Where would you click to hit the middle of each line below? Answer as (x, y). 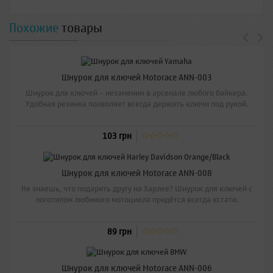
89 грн (119, 232)
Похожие (34, 28)
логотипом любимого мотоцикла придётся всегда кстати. (136, 199)
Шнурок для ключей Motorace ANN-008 (136, 173)
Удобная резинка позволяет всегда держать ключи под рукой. (136, 104)
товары (82, 28)
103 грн (117, 136)
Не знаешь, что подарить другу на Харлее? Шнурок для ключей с (136, 188)
